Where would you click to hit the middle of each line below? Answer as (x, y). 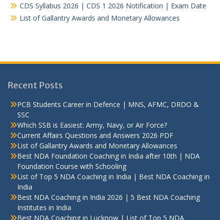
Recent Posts (35, 85)
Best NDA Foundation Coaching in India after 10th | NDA (109, 156)
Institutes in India (44, 208)
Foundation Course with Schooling (72, 166)
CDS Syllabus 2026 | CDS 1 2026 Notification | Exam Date (113, 6)
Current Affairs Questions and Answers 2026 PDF (95, 136)
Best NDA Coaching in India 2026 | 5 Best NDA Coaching (109, 197)
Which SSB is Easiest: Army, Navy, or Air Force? (92, 125)
